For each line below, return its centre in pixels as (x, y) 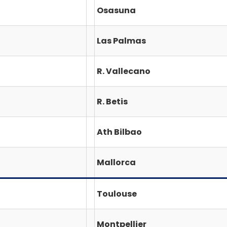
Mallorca (116, 162)
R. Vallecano (124, 71)
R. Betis (112, 101)
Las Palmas (121, 41)
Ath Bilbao (119, 132)
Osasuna (116, 10)
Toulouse (117, 194)
